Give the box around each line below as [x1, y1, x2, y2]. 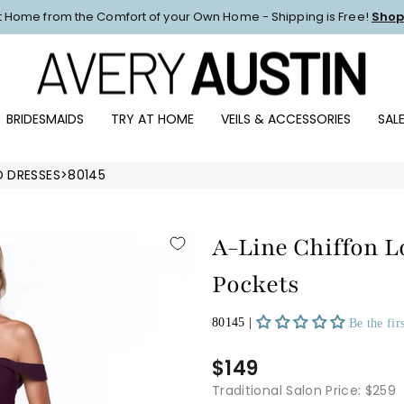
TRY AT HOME [110, 109, 194, 128]
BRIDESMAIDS [5, 109, 84, 128]
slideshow [207, 44, 271, 63]
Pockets [212, 269, 299, 300]
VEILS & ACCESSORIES [220, 109, 351, 128]
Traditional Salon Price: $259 [212, 381, 397, 399]
